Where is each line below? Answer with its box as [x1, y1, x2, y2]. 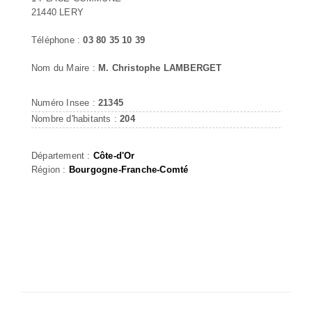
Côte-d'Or [93, 150, 135, 161]
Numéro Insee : [31, 97, 98, 108]
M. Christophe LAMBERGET [98, 62, 222, 73]
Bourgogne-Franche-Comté [68, 164, 189, 175]
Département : [31, 150, 93, 161]
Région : [31, 164, 69, 175]
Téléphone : [31, 34, 84, 45]
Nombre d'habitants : [31, 113, 120, 124]
